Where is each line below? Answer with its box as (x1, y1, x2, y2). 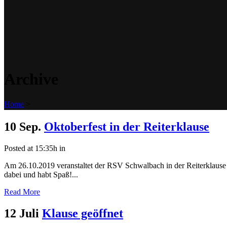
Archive (4, 70, 58, 89)
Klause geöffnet (42, 206, 123, 220)
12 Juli (4, 206, 39, 220)
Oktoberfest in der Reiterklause (44, 120, 209, 133)
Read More (4, 187, 40, 196)
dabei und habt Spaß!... (4, 170, 78, 179)
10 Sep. (4, 120, 41, 133)
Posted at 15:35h (4, 143, 57, 153)
